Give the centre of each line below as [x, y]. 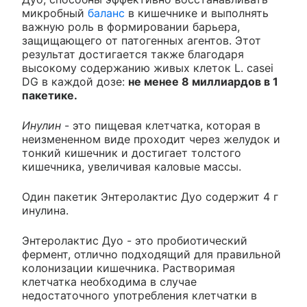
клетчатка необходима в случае [109, 282]
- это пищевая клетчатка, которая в [161, 126]
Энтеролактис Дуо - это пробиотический [135, 241]
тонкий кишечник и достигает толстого [132, 153]
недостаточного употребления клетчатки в [139, 296]
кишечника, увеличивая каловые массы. [132, 167]
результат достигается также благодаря [133, 54]
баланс [106, 13]
